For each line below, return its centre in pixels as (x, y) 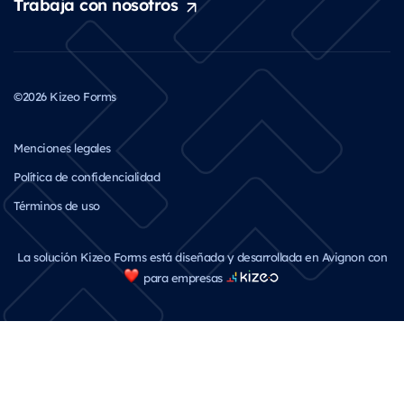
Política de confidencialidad (87, 176)
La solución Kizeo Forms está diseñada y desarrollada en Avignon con (202, 256)
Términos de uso (57, 205)
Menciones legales (62, 147)
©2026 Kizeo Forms (65, 96)
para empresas (181, 277)
